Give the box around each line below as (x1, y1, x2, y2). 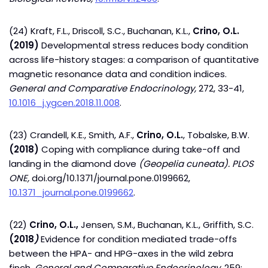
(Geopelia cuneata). (136, 157, 232, 170)
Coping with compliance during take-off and (39, 143, 240, 156)
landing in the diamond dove (9, 157, 136, 170)
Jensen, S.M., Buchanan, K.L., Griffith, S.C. (81, 218, 254, 231)
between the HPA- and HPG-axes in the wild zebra (9, 247, 233, 260)
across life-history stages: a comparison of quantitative (9, 53, 259, 66)
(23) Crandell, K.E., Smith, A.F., (9, 129, 136, 141)
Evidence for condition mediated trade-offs (38, 233, 237, 245)
